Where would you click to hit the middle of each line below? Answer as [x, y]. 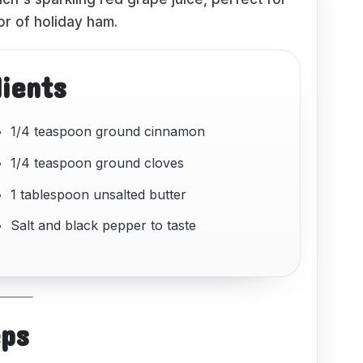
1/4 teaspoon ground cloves [98, 162]
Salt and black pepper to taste [104, 226]
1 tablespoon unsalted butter [99, 194]
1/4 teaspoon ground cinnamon [108, 131]
